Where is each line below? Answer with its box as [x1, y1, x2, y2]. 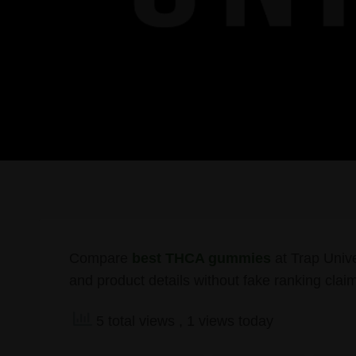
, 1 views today [178, 312, 273, 329]
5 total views [91, 312, 179, 329]
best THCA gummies [131, 250, 271, 266]
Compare [68, 250, 132, 266]
